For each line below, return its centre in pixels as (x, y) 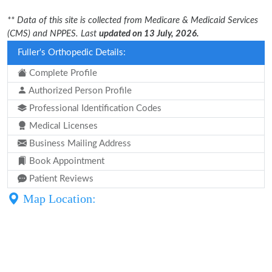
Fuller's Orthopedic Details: (72, 53)
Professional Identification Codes (94, 108)
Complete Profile (62, 73)
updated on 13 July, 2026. (149, 34)
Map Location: (58, 199)
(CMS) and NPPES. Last (53, 34)
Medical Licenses (62, 126)
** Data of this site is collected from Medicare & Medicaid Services (133, 20)
